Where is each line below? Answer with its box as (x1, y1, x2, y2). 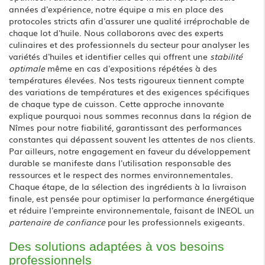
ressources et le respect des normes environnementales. (9, 168, 233, 180)
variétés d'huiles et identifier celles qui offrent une (9, 50, 210, 62)
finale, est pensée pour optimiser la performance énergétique (9, 192, 254, 204)
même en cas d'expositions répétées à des (45, 62, 217, 74)
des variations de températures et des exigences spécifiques (9, 85, 250, 98)
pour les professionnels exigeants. (105, 215, 245, 228)
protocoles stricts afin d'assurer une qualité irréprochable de (9, 14, 250, 27)
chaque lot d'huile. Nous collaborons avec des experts (9, 26, 224, 38)
